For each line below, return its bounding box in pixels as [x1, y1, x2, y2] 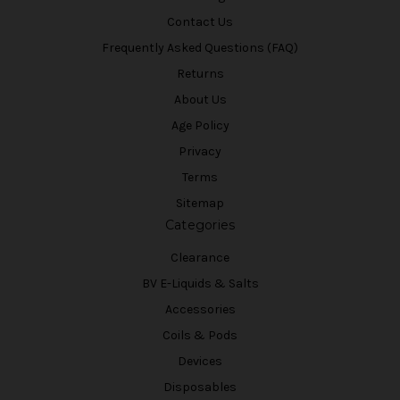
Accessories [164, 301, 236, 317]
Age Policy [171, 117, 229, 133]
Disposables [163, 379, 237, 395]
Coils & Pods [162, 327, 237, 343]
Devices [178, 353, 222, 369]
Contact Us [167, 14, 233, 30]
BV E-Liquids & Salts [141, 275, 259, 291]
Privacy [179, 143, 221, 159]
